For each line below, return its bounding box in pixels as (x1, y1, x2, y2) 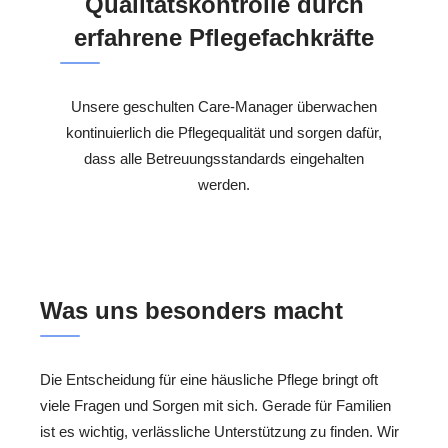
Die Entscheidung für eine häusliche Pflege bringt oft (40, 371, 378, 389)
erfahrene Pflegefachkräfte (74, 23, 374, 51)
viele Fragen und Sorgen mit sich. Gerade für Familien (40, 397, 391, 415)
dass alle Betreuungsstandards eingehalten (84, 149, 364, 167)
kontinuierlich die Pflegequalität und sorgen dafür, (66, 123, 382, 141)
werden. (198, 175, 250, 193)
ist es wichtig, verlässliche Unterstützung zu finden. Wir (40, 423, 399, 441)
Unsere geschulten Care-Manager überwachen (71, 97, 377, 115)
